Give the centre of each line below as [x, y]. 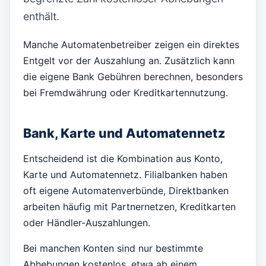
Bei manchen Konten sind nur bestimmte [113, 248]
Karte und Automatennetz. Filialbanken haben [125, 174]
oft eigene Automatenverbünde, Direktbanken [126, 190]
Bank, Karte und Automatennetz [124, 133]
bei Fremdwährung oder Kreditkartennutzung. [126, 92]
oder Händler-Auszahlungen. [87, 222]
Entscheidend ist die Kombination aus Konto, [123, 158]
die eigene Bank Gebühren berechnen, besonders [133, 76]
